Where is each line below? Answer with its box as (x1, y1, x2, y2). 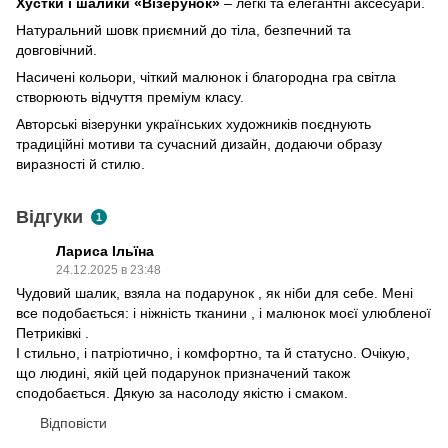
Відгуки (16, 206, 83, 227)
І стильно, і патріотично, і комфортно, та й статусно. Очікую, (16, 344, 410, 361)
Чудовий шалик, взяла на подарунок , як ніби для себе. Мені (16, 284, 413, 301)
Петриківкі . (16, 324, 89, 341)
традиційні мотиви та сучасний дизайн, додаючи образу (16, 135, 382, 152)
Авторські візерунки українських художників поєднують (16, 115, 371, 132)
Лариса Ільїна (56, 242, 154, 259)
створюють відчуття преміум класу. (16, 88, 244, 105)
